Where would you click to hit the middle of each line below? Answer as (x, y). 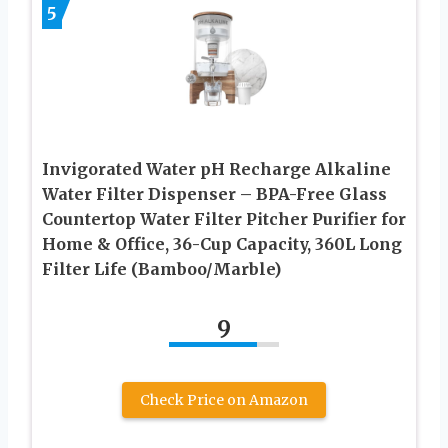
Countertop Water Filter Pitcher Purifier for (224, 219)
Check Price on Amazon (224, 400)
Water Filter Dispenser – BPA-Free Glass (214, 194)
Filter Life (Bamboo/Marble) (161, 269)
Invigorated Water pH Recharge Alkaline (216, 169)
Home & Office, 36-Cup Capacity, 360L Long (222, 244)
